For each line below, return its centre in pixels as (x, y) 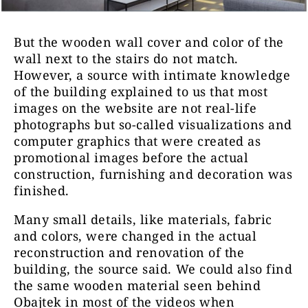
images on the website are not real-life (135, 108)
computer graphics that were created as (137, 141)
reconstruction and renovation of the (129, 253)
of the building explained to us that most (141, 92)
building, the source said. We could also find (153, 269)
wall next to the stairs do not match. (126, 59)
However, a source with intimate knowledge (152, 75)
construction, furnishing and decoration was (153, 174)
